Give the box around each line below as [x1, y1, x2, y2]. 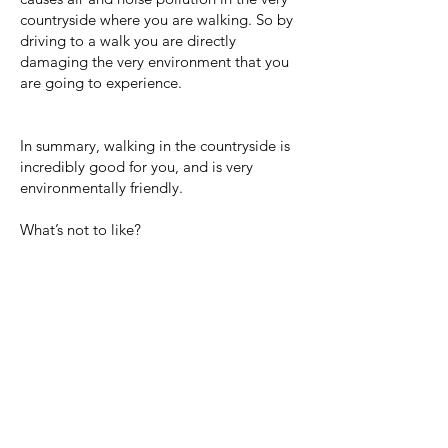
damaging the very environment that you [20, 52, 289, 71]
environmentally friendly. [20, 178, 187, 197]
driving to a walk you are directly [20, 31, 236, 50]
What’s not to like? [20, 220, 141, 239]
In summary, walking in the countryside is [20, 136, 290, 155]
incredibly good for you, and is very [20, 157, 253, 176]
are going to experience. [20, 73, 182, 92]
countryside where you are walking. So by [20, 10, 293, 29]
